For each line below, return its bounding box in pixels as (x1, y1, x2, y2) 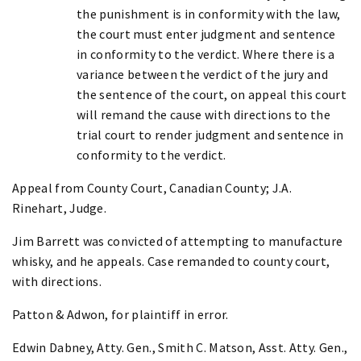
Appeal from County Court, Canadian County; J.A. (12, 179, 293, 196)
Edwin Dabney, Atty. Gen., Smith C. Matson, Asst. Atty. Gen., (12, 338, 348, 355)
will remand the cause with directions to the (77, 106, 331, 122)
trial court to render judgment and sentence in (77, 126, 344, 143)
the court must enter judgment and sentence (77, 25, 336, 42)
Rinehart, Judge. (12, 199, 107, 216)
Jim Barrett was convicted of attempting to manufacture (12, 232, 343, 249)
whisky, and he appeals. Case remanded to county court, (12, 252, 330, 269)
